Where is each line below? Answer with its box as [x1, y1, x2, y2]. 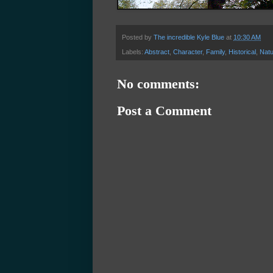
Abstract [144, 48, 169, 55]
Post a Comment [117, 102, 211, 118]
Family [206, 48, 225, 55]
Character [173, 48, 202, 55]
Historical [229, 48, 256, 55]
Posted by [122, 33, 154, 41]
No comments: [117, 76, 199, 91]
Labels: [122, 48, 144, 55]
